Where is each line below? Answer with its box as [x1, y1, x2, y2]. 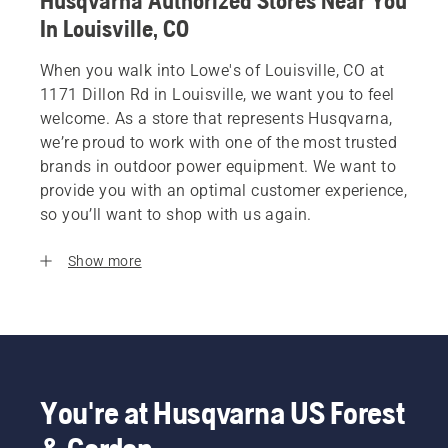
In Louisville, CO [40, 15, 189, 43]
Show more [68, 253, 142, 270]
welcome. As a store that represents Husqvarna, [40, 109, 393, 129]
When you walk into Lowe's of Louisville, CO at [40, 61, 385, 81]
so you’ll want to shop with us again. [40, 205, 312, 225]
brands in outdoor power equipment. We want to [40, 157, 396, 177]
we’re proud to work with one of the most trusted [40, 133, 398, 153]
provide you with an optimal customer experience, [40, 181, 408, 201]
